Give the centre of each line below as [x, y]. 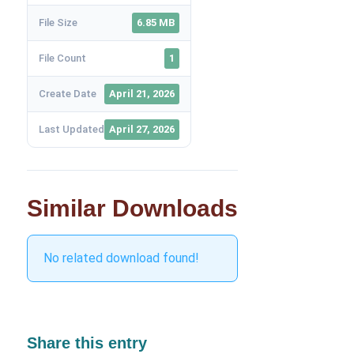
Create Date [67, 94]
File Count [62, 58]
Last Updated [71, 129]
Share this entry [87, 343]
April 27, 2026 [141, 129]
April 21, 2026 [141, 94]
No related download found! [121, 258]
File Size [58, 23]
